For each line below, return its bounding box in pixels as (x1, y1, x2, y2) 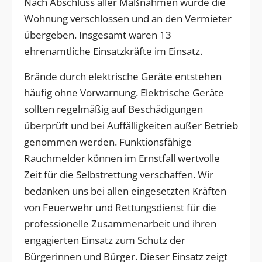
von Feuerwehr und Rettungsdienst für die (24, 200, 216, 214)
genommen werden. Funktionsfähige (24, 135, 192, 149)
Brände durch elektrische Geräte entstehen (24, 69, 222, 83)
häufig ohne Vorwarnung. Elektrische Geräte (24, 85, 224, 99)
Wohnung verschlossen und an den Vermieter (24, 11, 232, 25)
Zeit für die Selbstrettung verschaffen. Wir (24, 167, 213, 181)
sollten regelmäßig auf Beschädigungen (24, 102, 203, 116)
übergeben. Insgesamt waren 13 (24, 27, 171, 42)
